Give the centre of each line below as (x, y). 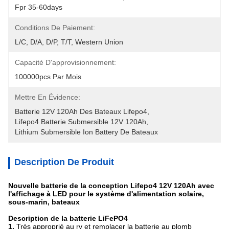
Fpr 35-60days (39, 7)
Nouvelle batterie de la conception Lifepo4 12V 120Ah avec (111, 186)
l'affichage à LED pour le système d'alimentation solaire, (106, 194)
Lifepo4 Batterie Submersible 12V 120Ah (81, 122)
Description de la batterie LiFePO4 (68, 218)
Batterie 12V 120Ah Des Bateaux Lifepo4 (81, 111)
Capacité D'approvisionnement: (65, 62)
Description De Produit (64, 162)
